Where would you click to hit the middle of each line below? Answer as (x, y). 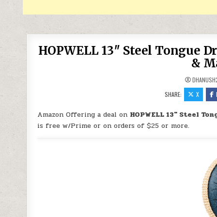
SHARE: (174, 94)
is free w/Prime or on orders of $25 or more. (114, 126)
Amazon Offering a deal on (84, 115)
